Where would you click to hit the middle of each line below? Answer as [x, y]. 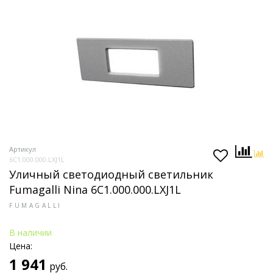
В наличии [30, 232]
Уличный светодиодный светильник [111, 174]
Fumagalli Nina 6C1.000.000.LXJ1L [95, 190]
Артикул [23, 149]
